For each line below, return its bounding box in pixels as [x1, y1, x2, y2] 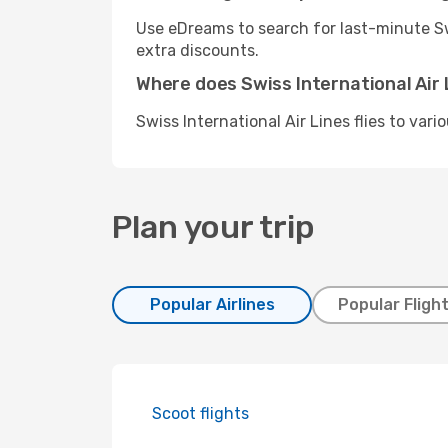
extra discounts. [136, 41, 259, 60]
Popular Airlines [149, 295, 275, 314]
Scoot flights [152, 404, 249, 423]
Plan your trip [112, 208, 315, 246]
